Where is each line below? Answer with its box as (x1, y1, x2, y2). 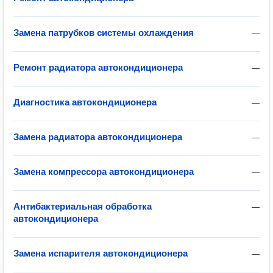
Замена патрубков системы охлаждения (13, 27, 194, 38)
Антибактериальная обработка (13, 201, 152, 211)
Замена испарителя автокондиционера (13, 248, 188, 258)
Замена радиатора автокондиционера (13, 132, 182, 142)
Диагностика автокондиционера (13, 97, 157, 107)
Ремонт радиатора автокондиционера (13, 62, 183, 73)
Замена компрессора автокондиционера (13, 166, 194, 177)
